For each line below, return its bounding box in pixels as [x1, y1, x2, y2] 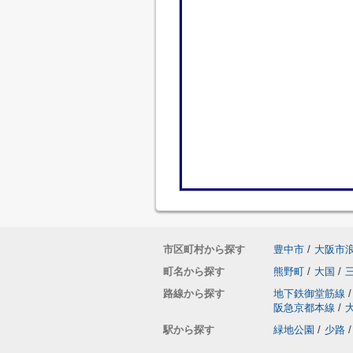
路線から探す [163, 288, 225, 299]
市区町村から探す [163, 243, 245, 255]
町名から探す [163, 266, 225, 277]
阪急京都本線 [273, 302, 335, 314]
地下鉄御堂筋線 [273, 288, 345, 299]
